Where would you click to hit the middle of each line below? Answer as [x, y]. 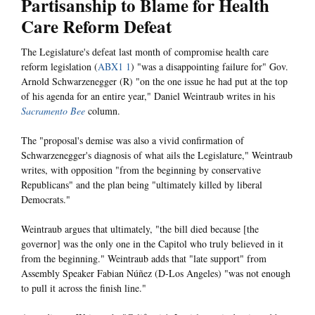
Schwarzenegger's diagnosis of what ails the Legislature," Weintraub [157, 155]
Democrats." [46, 200]
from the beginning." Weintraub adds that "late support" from [144, 259]
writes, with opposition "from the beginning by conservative [141, 170]
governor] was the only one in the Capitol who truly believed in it [152, 244]
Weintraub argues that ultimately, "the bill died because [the [140, 229]
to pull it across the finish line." [84, 288]
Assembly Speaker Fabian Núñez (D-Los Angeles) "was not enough [156, 274]
